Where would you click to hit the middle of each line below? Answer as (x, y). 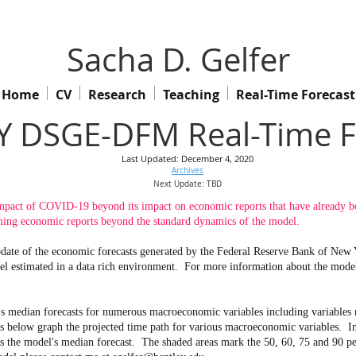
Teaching (191, 95)
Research (117, 95)
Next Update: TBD (188, 184)
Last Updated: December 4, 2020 (188, 159)
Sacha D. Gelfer (178, 60)
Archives (188, 170)
